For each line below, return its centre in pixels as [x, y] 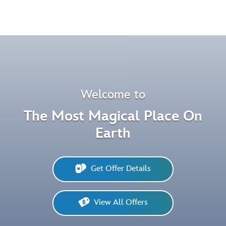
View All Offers [121, 203]
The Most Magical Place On [113, 116]
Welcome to [113, 94]
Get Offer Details [121, 169]
